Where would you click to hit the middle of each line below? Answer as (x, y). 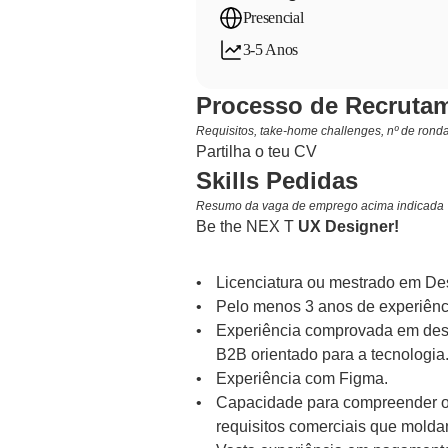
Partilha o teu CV (256, 151)
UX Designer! (348, 226)
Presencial (273, 17)
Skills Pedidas (276, 180)
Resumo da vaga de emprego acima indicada (319, 206)
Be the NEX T (246, 226)
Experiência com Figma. (301, 378)
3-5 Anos (270, 49)
